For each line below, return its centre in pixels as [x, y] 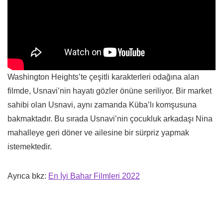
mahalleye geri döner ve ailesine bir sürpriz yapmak [98, 132]
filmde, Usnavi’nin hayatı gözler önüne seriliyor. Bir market [110, 91]
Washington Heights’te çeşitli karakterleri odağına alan [103, 77]
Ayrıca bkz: [28, 176]
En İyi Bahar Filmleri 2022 [94, 176]
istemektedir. [30, 146]
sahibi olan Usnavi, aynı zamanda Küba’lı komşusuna [102, 105]
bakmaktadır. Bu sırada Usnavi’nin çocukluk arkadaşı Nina [110, 118]
